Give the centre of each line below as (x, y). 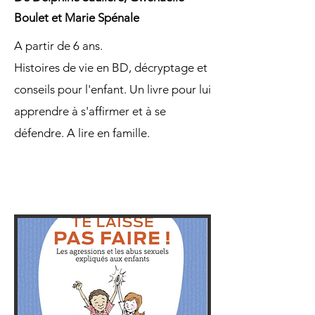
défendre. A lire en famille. (82, 133)
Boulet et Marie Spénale (77, 18)
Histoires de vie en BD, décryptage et (111, 67)
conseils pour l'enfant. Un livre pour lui (112, 89)
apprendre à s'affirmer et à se (90, 111)
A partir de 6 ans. (58, 46)
